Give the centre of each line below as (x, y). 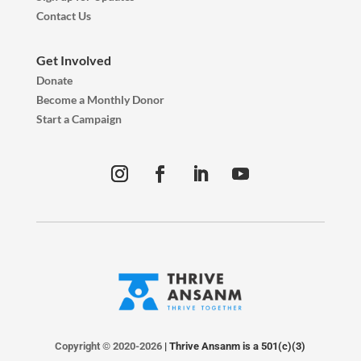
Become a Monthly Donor (100, 99)
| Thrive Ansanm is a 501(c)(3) (235, 346)
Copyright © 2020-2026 (110, 346)
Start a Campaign (79, 118)
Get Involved (73, 60)
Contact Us (63, 15)
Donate (54, 80)
